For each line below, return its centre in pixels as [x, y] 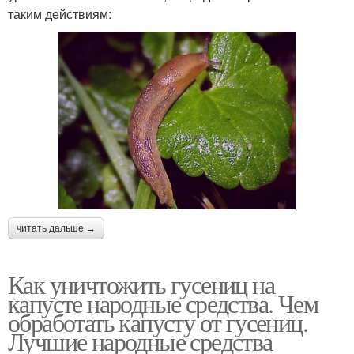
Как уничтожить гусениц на [141, 284]
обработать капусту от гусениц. [158, 322]
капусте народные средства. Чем [163, 303]
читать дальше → [56, 229]
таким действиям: [60, 14]
